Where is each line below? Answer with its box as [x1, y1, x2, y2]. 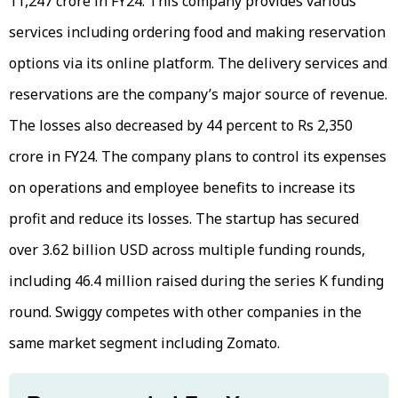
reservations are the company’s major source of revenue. [9, 84, 387, 105]
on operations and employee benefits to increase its [9, 178, 355, 198]
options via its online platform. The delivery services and [9, 53, 387, 74]
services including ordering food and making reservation [9, 22, 386, 43]
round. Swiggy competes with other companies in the [9, 302, 362, 322]
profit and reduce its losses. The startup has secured [9, 209, 359, 229]
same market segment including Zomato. [9, 333, 280, 354]
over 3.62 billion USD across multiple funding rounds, [9, 240, 365, 260]
